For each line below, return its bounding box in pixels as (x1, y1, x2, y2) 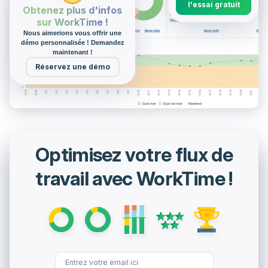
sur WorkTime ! (36, 16, 108, 29)
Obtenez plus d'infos (23, 4, 122, 17)
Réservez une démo (35, 62, 110, 72)
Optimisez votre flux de (35, 143, 233, 167)
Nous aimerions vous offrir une (23, 29, 121, 37)
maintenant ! (52, 48, 93, 56)
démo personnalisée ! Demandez (20, 39, 124, 47)
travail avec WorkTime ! (35, 167, 233, 191)
